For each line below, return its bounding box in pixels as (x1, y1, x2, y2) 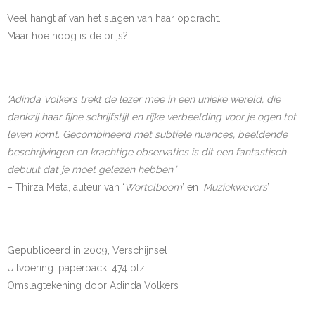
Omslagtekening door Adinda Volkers (7, 280, 179, 291)
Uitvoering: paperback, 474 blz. (7, 262, 147, 274)
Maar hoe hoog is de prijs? (7, 30, 128, 41)
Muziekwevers (203, 181, 267, 193)
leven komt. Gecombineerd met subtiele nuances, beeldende (7, 129, 288, 140)
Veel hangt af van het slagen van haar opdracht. (7, 13, 221, 24)
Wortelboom (124, 181, 182, 193)
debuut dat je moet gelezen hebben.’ (7, 164, 176, 175)
